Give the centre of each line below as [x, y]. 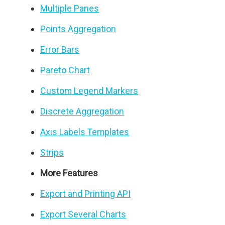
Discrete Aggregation [82, 111]
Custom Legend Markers [89, 91]
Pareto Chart [65, 70]
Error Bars [60, 49]
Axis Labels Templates [85, 132]
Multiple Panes [70, 8]
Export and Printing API [85, 194]
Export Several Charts [83, 214]
